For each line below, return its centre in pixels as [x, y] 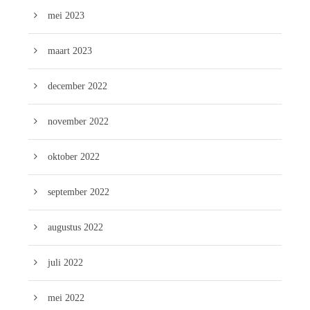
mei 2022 [66, 298]
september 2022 [79, 192]
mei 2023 [66, 15]
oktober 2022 [74, 156]
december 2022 [77, 86]
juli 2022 [65, 262]
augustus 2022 [75, 227]
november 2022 [78, 121]
